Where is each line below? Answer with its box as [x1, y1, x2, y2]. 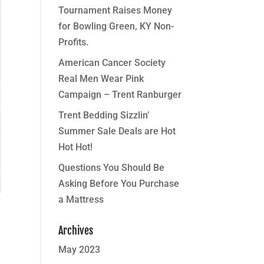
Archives [58, 224, 93, 237]
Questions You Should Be [58, 162, 164, 173]
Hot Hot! [58, 141, 93, 153]
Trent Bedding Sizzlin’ [58, 110, 149, 121]
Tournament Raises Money [58, 5, 172, 16]
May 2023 [58, 244, 100, 255]
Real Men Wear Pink [58, 73, 144, 84]
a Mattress [58, 194, 104, 205]
